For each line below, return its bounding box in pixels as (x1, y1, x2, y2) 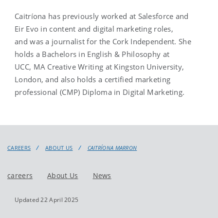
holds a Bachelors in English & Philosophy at (15, 49, 170, 59)
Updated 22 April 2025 (15, 195, 79, 204)
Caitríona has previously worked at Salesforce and (15, 11, 189, 21)
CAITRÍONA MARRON (87, 144, 137, 151)
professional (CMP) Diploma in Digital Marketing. (15, 87, 189, 97)
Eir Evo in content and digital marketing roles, (15, 23, 174, 34)
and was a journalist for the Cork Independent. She (15, 36, 191, 46)
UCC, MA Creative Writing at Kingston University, (15, 61, 184, 72)
